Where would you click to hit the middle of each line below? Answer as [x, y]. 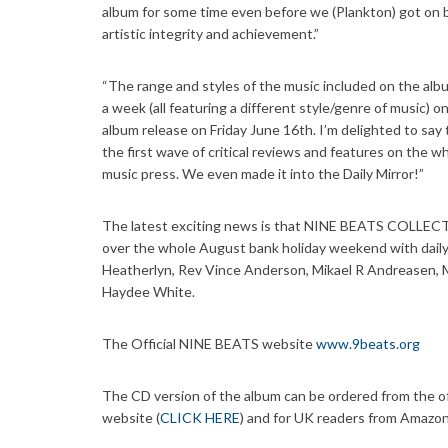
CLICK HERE [200, 418]
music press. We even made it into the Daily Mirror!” [263, 174]
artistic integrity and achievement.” [210, 34]
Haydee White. [148, 292]
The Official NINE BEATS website [209, 344]
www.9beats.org [369, 344]
